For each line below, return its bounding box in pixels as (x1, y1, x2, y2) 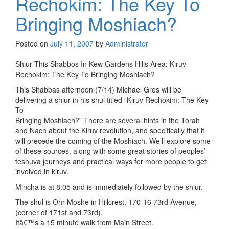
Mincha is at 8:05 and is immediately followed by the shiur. (15, 181, 203, 192)
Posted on (15, 38, 50, 49)
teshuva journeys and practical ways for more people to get (15, 156, 207, 167)
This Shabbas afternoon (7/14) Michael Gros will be (15, 84, 181, 95)
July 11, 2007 (50, 38, 94, 49)
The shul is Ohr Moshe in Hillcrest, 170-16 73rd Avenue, (15, 197, 197, 208)
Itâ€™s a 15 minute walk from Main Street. (15, 217, 153, 228)
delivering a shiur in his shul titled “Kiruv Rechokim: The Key (15, 95, 209, 105)
